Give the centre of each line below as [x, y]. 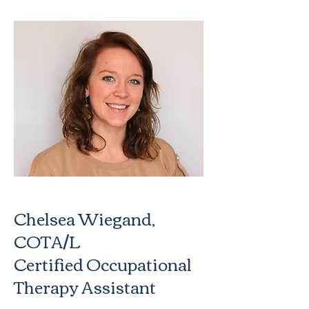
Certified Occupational [103, 263]
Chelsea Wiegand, [84, 218]
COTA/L [47, 241]
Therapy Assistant [85, 286]
